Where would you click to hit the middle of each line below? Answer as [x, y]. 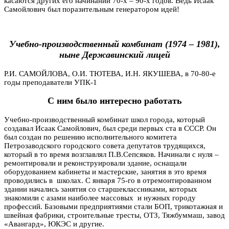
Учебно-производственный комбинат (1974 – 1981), [114, 44]
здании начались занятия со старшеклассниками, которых [101, 189]
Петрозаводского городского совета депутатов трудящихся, [105, 146]
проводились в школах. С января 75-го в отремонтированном [108, 180]
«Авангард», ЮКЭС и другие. [54, 224]
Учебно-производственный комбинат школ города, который [105, 120]
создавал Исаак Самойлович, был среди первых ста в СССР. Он [110, 128]
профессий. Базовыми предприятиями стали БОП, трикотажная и [113, 207]
